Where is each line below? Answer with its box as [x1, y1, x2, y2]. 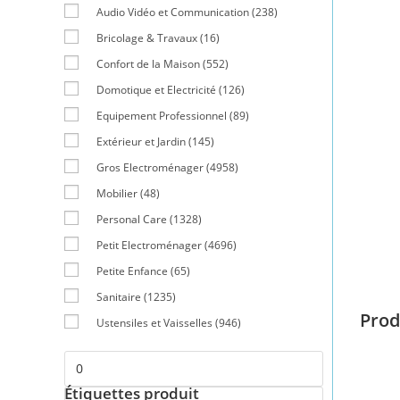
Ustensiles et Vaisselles [96, 314, 212, 330]
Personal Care [96, 211, 167, 227]
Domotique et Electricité [96, 81, 216, 97]
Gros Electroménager [96, 159, 204, 175]
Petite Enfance [96, 262, 168, 279]
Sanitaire [96, 288, 141, 304]
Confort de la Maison [96, 55, 200, 71]
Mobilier [96, 185, 137, 201]
